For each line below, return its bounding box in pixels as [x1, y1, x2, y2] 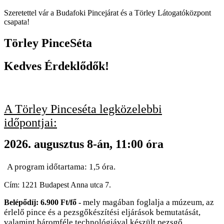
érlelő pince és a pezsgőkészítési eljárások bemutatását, [4, 207, 200, 217]
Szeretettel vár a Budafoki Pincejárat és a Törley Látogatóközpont [4, 8, 211, 17]
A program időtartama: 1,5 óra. [7, 162, 115, 172]
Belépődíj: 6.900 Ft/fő [4, 198, 78, 207]
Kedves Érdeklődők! [4, 59, 109, 73]
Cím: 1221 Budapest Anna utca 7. [4, 180, 111, 189]
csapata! [4, 17, 29, 26]
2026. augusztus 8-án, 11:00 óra [4, 137, 163, 151]
